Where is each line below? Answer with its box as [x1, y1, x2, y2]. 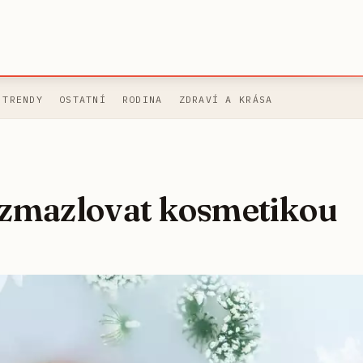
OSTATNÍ [58, 93, 106, 106]
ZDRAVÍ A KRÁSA [178, 93, 273, 106]
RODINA [122, 93, 163, 106]
